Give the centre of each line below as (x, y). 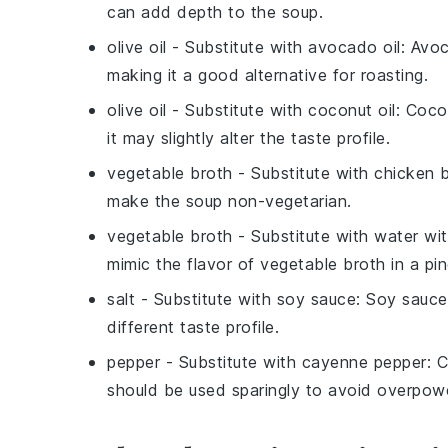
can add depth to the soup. (215, 12)
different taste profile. (193, 327)
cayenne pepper (364, 362)
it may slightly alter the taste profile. (248, 138)
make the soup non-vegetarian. (229, 201)
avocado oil (354, 47)
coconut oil (352, 110)
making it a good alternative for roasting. (267, 75)
